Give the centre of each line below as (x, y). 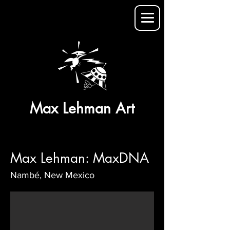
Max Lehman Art (82, 108)
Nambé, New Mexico (52, 175)
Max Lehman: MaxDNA (80, 158)
